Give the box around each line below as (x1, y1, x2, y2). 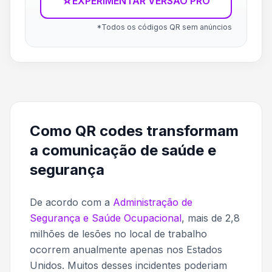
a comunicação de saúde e (30, 141, 216, 159)
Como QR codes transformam (30, 122, 239, 140)
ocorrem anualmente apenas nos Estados (30, 243, 222, 256)
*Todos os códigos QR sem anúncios (97, 22, 232, 32)
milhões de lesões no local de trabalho (30, 228, 207, 240)
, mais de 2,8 (182, 212, 240, 224)
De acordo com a (30, 196, 113, 208)
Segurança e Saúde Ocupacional (30, 212, 182, 224)
